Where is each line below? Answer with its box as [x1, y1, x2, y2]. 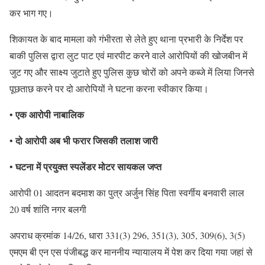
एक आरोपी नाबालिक [15, 108, 84, 122]
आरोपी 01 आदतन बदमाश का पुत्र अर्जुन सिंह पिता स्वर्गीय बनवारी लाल [9, 186, 244, 199]
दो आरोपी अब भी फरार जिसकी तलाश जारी [15, 134, 158, 148]
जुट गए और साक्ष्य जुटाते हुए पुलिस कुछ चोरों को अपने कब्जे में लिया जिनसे [9, 66, 254, 79]
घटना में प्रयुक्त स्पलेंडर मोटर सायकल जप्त [15, 160, 161, 174]
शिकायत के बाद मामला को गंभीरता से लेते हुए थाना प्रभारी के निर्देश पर [9, 33, 243, 46]
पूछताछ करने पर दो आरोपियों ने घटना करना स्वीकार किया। [9, 82, 209, 95]
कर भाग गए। [9, 7, 53, 20]
